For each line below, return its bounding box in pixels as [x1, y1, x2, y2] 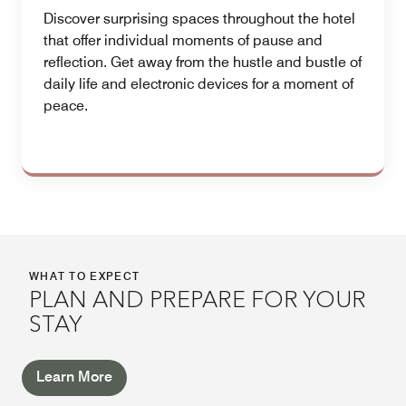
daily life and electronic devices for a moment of [43, 74, 353, 92]
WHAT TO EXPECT [29, 268, 140, 283]
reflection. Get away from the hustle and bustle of [43, 53, 362, 71]
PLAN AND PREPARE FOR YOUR [29, 289, 366, 313]
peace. [43, 96, 88, 114]
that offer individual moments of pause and [43, 31, 323, 49]
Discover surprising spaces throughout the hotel [43, 9, 355, 27]
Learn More [36, 367, 112, 385]
